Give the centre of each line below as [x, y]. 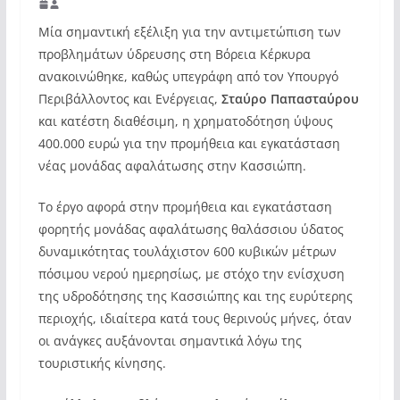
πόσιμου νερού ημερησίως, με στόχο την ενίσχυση [191, 273]
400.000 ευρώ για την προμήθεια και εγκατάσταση [189, 143]
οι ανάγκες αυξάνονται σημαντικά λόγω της [170, 340]
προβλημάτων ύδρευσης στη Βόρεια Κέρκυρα [174, 54]
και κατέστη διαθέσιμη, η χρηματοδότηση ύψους [185, 121]
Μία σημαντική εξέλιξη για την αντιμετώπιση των [189, 31]
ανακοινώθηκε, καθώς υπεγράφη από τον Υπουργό [188, 76]
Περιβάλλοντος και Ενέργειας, [129, 98]
